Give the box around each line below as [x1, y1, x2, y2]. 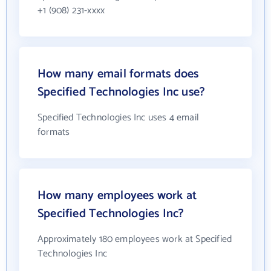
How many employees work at [38, 186, 197, 206]
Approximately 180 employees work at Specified [38, 231, 232, 247]
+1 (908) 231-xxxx [38, 2, 105, 19]
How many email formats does [38, 64, 199, 84]
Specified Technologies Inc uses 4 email [38, 109, 200, 126]
